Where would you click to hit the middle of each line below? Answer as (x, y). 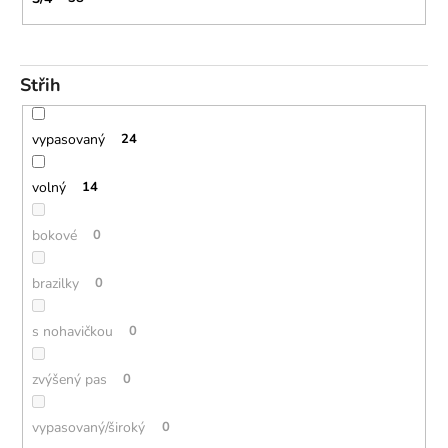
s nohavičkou (72, 331)
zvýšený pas (69, 379)
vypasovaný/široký (88, 427)
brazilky (55, 283)
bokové (54, 235)
